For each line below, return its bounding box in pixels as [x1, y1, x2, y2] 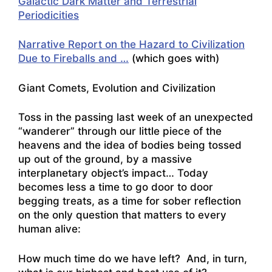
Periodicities [18, 8, 79, 21]
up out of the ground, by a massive [18, 153, 192, 166]
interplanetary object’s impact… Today [18, 167, 208, 180]
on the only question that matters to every [18, 209, 226, 222]
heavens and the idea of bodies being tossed [18, 139, 242, 152]
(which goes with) [129, 52, 219, 65]
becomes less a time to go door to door [18, 181, 213, 194]
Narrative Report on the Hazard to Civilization [18, 38, 245, 51]
